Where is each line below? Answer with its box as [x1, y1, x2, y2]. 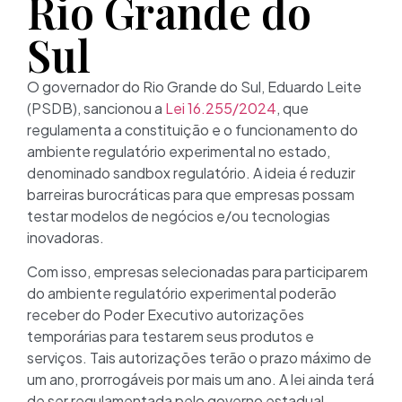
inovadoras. [27, 228, 104, 247]
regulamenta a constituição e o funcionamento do [27, 120, 358, 139]
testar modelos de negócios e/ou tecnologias [27, 206, 330, 225]
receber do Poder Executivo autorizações [27, 305, 304, 325]
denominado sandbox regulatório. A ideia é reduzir [27, 163, 355, 182]
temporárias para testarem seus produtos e [27, 327, 314, 346]
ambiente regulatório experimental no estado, [27, 142, 330, 161]
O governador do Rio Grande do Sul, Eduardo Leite [27, 77, 362, 96]
